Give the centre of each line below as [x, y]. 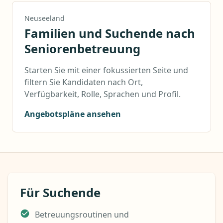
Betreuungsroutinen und [82, 215]
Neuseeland [45, 18]
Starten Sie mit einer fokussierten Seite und [106, 70]
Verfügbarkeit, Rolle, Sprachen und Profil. [103, 94]
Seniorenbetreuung [82, 49]
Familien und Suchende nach [110, 33]
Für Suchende [60, 192]
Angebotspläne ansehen [73, 114]
